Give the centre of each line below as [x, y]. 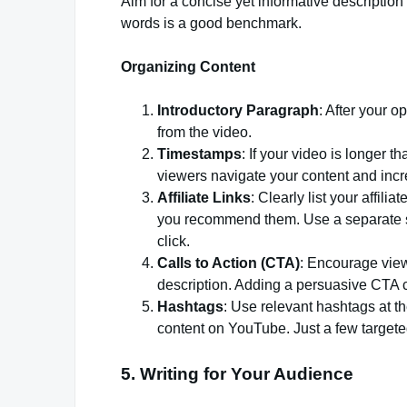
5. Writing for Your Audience [237, 373]
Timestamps [199, 154]
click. [174, 241]
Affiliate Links [204, 197]
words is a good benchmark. [211, 23]
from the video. [204, 132]
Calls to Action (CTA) [228, 263]
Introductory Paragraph [238, 110]
